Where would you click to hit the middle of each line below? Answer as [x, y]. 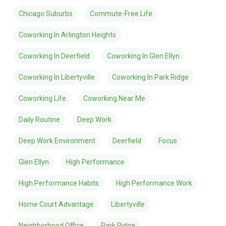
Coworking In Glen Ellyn [143, 56]
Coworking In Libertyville [56, 77]
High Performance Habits [59, 183]
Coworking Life [42, 99]
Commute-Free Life [121, 14]
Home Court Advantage [56, 205]
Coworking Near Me [114, 99]
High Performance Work [154, 183]
